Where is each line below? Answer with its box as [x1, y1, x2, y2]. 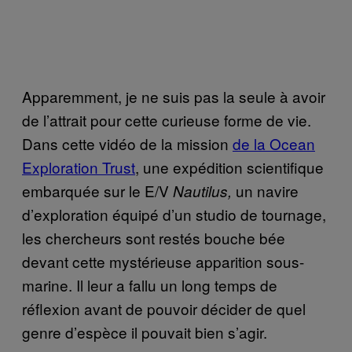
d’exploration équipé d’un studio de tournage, [22, 203, 326, 225]
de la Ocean [233, 132, 315, 154]
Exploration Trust [22, 156, 135, 178]
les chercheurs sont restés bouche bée [22, 226, 285, 248]
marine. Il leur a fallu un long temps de [22, 273, 277, 295]
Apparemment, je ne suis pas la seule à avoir [22, 85, 325, 107]
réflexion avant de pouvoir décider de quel [22, 297, 306, 319]
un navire [236, 179, 299, 201]
